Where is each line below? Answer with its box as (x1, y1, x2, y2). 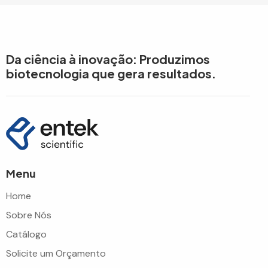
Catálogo (6, 227, 47, 240)
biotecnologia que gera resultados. (6, 66, 216, 81)
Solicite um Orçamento (6, 246, 106, 260)
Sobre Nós (6, 208, 51, 221)
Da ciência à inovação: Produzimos (6, 51, 210, 67)
